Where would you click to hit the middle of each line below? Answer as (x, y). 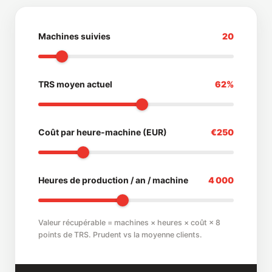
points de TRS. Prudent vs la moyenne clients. (120, 235)
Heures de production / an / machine (113, 180)
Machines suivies (74, 36)
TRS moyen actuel (75, 84)
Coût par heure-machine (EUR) (103, 132)
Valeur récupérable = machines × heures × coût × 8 (129, 223)
